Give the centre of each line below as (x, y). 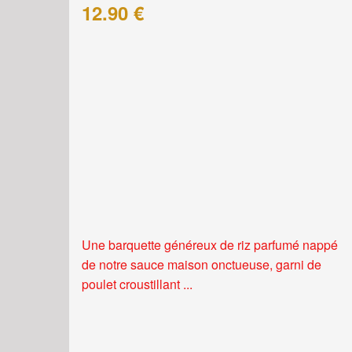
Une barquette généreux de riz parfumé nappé (210, 245)
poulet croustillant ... (137, 284)
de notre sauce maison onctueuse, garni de (202, 265)
